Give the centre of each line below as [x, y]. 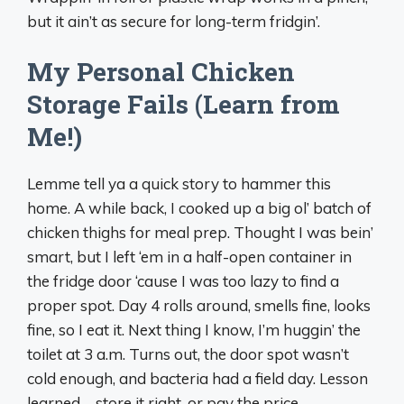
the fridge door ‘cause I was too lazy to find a [183, 281]
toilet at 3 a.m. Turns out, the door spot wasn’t [188, 354]
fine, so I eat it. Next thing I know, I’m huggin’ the [194, 330]
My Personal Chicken [161, 72]
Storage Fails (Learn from [184, 104]
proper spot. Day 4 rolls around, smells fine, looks [199, 305]
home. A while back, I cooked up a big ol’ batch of [199, 208]
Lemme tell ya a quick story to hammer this [179, 184]
